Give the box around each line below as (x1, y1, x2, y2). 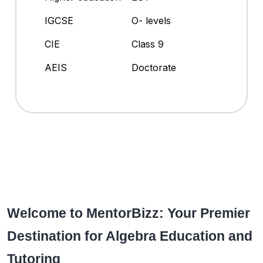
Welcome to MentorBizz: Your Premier (7, 205, 250, 221)
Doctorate (131, 62, 176, 74)
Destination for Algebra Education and (7, 228, 252, 244)
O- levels (131, 15, 171, 27)
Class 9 (131, 38, 164, 50)
